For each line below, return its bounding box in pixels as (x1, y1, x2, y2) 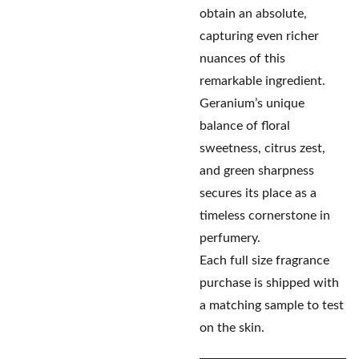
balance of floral (200, 119, 290, 132)
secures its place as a (200, 187, 317, 200)
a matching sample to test (200, 299, 344, 312)
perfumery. (200, 232, 260, 244)
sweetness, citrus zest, (200, 142, 325, 155)
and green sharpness (200, 164, 314, 177)
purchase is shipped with (200, 276, 339, 289)
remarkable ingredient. (200, 75, 325, 87)
